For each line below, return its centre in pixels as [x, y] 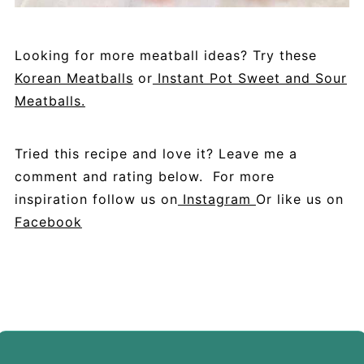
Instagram [217, 199]
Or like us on [299, 199]
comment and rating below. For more [144, 177]
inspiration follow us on [96, 199]
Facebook [48, 222]
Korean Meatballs [74, 78]
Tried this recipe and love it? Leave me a [156, 154]
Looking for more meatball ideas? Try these [165, 56]
